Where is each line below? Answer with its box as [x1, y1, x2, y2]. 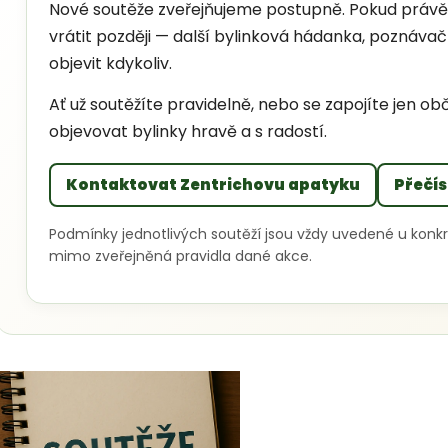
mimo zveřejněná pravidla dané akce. [49, 245, 312, 266]
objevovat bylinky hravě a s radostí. [49, 119, 327, 143]
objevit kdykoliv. [49, 51, 172, 75]
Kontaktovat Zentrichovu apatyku [66, 174, 360, 196]
